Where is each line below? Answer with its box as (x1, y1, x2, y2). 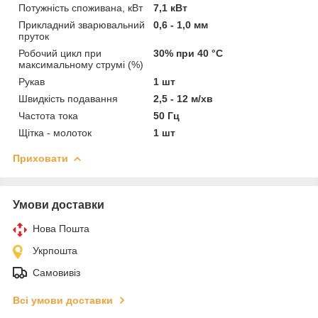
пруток (18, 30, 49, 42)
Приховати (13, 152, 68, 164)
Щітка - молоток (18, 126, 92, 138)
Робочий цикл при (18, 47, 102, 59)
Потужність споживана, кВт (18, 1, 143, 13)
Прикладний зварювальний (18, 18, 145, 31)
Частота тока (18, 109, 78, 121)
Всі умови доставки (13, 294, 113, 306)
